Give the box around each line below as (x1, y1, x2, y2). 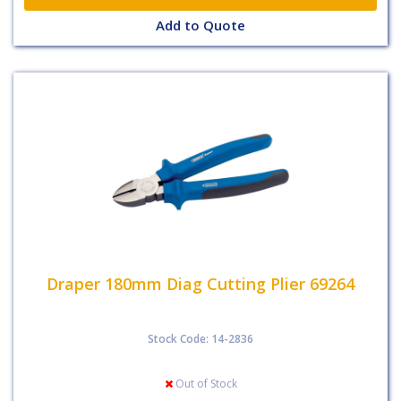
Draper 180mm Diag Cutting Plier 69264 (47, 272, 354, 294)
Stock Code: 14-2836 (148, 331, 253, 346)
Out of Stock (172, 376, 237, 391)
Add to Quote (156, 16, 245, 35)
